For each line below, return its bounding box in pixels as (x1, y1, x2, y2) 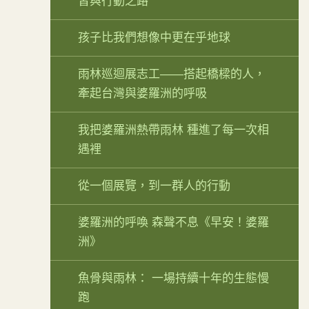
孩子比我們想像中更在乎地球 (78, 31, 230, 45)
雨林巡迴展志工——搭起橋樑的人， (78, 68, 266, 81)
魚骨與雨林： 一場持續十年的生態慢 (78, 272, 269, 286)
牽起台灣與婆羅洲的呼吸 (78, 87, 207, 101)
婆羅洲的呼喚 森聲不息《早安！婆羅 (78, 216, 269, 230)
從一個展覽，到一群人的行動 (78, 179, 230, 193)
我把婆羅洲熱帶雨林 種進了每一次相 (78, 123, 269, 137)
